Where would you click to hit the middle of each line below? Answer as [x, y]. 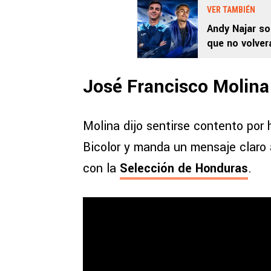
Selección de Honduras [184, 169]
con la [101, 169]
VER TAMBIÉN [231, 10]
